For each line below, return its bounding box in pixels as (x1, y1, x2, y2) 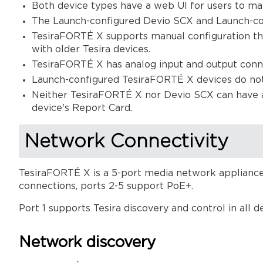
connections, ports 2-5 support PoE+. (19, 182, 193, 191)
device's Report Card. (32, 104, 133, 113)
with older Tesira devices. (32, 45, 151, 54)
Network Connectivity (24, 131, 228, 151)
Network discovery (19, 235, 160, 251)
